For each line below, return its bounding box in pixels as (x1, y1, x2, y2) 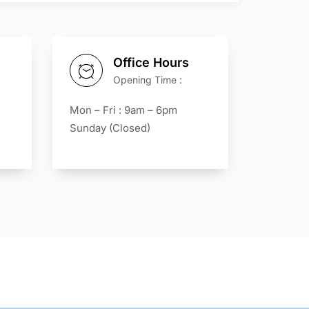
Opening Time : (113, 74, 182, 86)
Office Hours (113, 55, 189, 70)
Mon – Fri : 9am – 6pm (70, 103, 177, 117)
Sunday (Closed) (70, 121, 150, 134)
